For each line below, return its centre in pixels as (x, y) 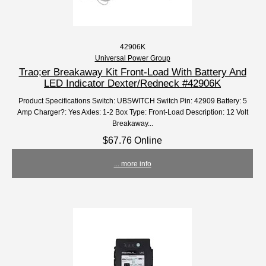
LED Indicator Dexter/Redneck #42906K (133, 83)
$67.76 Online (133, 140)
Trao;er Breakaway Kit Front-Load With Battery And (132, 72)
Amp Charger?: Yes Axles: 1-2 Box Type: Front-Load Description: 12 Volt (132, 112)
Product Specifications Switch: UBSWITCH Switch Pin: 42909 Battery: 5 (132, 101)
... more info (132, 164)
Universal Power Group (132, 58)
